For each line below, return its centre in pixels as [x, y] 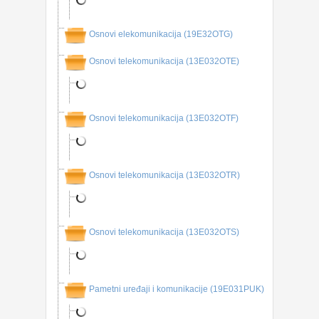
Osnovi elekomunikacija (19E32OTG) [161, 35]
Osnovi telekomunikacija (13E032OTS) [164, 232]
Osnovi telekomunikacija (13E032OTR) [164, 176]
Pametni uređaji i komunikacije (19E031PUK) [177, 289]
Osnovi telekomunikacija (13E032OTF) [164, 119]
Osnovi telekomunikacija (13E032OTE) [164, 62]
